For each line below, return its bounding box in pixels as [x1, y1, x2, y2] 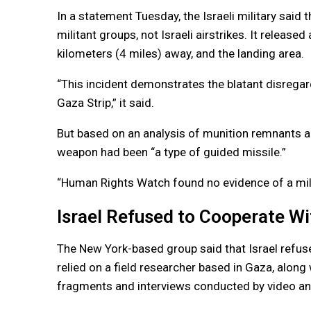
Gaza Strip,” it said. [57, 95, 154, 110]
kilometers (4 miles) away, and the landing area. [57, 46, 304, 60]
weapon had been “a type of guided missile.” [57, 144, 286, 159]
